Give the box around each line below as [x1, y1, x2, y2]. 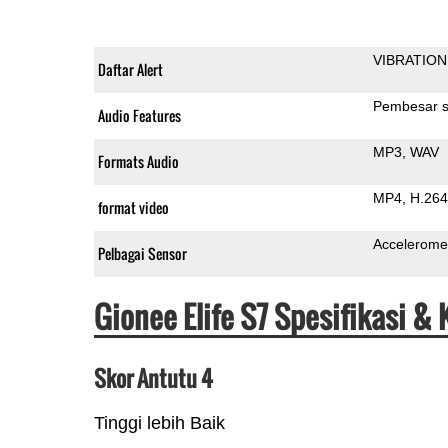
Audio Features [97, 104, 181, 126]
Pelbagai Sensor [97, 242, 187, 264]
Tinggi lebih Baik [93, 412, 225, 433]
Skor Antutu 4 [93, 361, 213, 394]
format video [97, 196, 169, 218]
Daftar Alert [97, 58, 163, 80]
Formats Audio [97, 150, 179, 172]
